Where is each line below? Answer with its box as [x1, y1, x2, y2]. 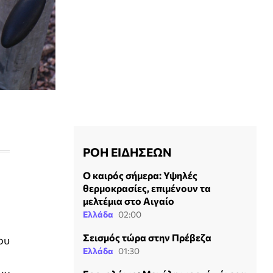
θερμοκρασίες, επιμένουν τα [83, 182, 211, 194]
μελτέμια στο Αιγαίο [83, 194, 174, 207]
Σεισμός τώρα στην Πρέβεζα [83, 231, 211, 243]
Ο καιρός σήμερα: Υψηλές [83, 169, 197, 181]
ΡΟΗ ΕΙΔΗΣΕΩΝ [83, 144, 171, 159]
